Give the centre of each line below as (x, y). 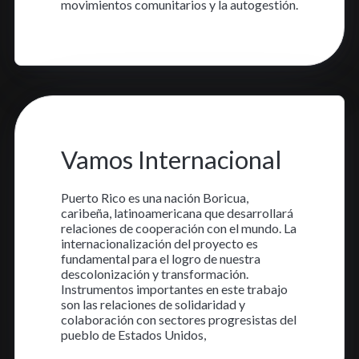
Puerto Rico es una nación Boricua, (154, 198)
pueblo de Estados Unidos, (133, 335)
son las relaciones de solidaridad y (153, 305)
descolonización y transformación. (154, 274)
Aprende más (100, 36)
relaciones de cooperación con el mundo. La (178, 228)
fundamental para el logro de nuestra (160, 259)
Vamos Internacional (171, 160)
